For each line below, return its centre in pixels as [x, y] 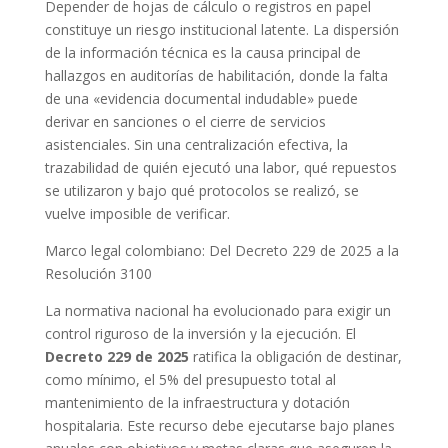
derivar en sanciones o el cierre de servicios [185, 122]
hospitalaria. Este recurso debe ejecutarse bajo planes [219, 426]
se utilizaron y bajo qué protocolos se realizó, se [201, 191]
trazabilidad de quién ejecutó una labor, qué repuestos [220, 168]
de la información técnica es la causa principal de [202, 53]
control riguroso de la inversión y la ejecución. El [200, 334]
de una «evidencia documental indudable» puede [201, 99]
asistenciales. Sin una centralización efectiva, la [196, 145]
